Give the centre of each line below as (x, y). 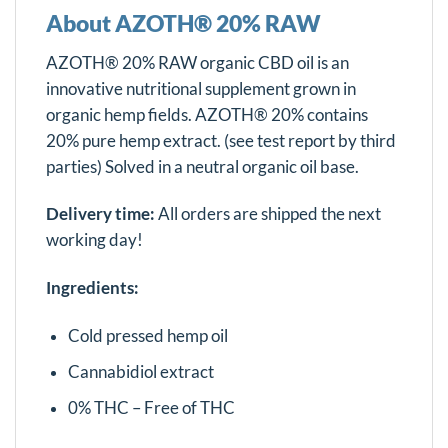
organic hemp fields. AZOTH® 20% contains (207, 114)
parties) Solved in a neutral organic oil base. (202, 166)
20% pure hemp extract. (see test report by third (221, 140)
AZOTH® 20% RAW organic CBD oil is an (197, 62)
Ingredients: (92, 288)
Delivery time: (100, 214)
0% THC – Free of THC (151, 407)
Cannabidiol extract (140, 371)
